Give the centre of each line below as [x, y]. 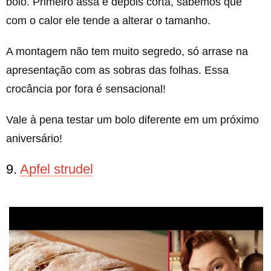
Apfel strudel [57, 169]
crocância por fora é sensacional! [86, 89]
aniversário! [34, 139]
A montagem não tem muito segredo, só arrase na [127, 51]
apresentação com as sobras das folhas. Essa [117, 70]
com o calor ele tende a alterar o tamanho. [108, 21]
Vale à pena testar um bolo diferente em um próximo [132, 120]
